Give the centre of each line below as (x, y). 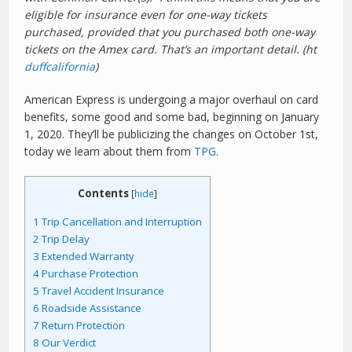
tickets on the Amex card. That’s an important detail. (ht (171, 49)
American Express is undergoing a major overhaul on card (172, 99)
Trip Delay (65, 239)
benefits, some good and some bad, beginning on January (172, 117)
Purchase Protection (89, 274)
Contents (104, 193)
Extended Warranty (87, 257)
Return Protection (82, 326)
